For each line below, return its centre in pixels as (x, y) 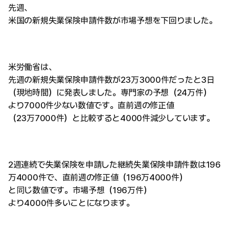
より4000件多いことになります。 (71, 203)
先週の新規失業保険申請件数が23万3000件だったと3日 (111, 80)
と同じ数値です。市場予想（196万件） (80, 190)
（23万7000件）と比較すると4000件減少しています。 (111, 118)
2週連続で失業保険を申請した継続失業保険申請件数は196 (114, 165)
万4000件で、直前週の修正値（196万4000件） (98, 178)
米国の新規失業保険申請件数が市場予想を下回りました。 (113, 21)
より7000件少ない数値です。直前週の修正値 (91, 106)
